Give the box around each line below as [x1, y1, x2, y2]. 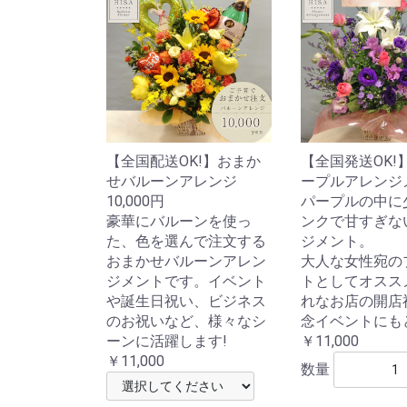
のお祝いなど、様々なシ [106, 312, 266, 330]
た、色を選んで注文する [106, 232, 266, 250]
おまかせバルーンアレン [106, 252, 266, 270]
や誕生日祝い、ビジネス [106, 292, 266, 310]
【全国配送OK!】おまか [106, 152, 261, 170]
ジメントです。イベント [106, 272, 266, 290]
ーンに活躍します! [106, 332, 227, 350]
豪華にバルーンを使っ [106, 212, 252, 230]
